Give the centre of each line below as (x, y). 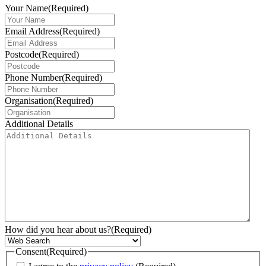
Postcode (22, 54)
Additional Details (39, 123)
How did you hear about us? (58, 229)
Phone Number (33, 77)
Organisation (29, 100)
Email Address (32, 31)
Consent (31, 251)
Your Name (26, 8)
